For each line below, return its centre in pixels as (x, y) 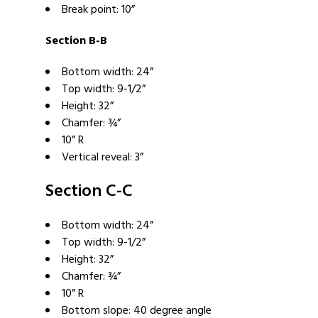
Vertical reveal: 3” (103, 158)
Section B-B (76, 41)
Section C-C (89, 192)
